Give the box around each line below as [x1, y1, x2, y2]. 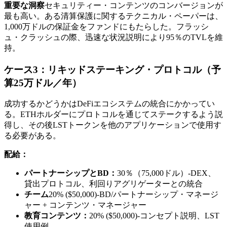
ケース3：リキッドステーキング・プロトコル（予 [4, 64, 221, 75]
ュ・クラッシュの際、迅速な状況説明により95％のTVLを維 [4, 32, 223, 42]
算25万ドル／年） [4, 77, 82, 88]
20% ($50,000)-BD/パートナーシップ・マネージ [49, 190, 218, 199]
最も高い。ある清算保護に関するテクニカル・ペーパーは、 [4, 11, 223, 20]
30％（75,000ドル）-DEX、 [117, 169, 216, 178]
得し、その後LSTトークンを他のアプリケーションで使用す [4, 121, 221, 130]
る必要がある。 [4, 131, 61, 140]
